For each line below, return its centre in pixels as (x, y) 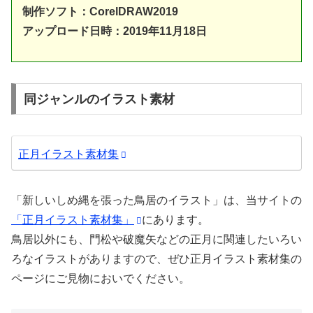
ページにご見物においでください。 (101, 279)
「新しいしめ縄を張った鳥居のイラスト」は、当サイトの (156, 201)
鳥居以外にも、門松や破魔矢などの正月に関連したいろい (156, 240)
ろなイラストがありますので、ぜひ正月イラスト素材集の (156, 259)
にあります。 (175, 220)
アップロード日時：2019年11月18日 (115, 31)
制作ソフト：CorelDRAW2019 (100, 12)
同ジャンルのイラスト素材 (99, 99)
